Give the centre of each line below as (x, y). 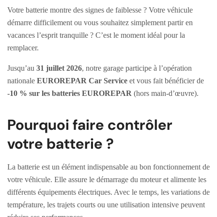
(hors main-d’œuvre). (165, 93)
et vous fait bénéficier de (166, 81)
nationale (22, 81)
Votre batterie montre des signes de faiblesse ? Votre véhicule (100, 10)
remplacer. (23, 48)
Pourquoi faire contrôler (90, 125)
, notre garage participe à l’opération (137, 68)
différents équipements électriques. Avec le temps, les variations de (108, 192)
